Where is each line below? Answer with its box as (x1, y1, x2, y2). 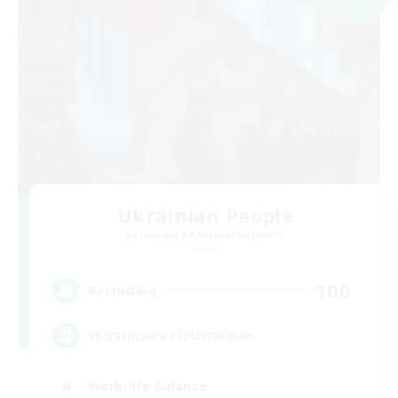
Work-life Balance (88, 378, 208, 394)
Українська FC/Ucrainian (88, 327, 254, 344)
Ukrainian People (117, 201, 293, 228)
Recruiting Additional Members (125, 227, 285, 241)
